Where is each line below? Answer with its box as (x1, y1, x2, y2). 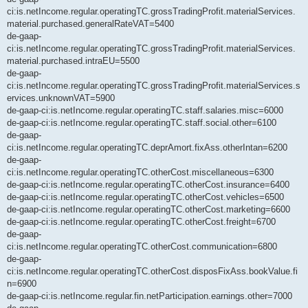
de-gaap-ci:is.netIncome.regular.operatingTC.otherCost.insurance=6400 (7, 179, 289, 190)
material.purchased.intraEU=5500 (7, 56, 140, 67)
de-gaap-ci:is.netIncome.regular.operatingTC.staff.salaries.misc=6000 (7, 105, 283, 116)
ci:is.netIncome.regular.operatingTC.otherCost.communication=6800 (7, 241, 277, 252)
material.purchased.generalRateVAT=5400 (7, 19, 174, 30)
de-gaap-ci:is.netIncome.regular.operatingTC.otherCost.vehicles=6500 (7, 192, 284, 203)
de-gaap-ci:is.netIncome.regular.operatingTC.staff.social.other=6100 (7, 118, 276, 129)
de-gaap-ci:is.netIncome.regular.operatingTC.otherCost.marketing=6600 (7, 204, 290, 215)
